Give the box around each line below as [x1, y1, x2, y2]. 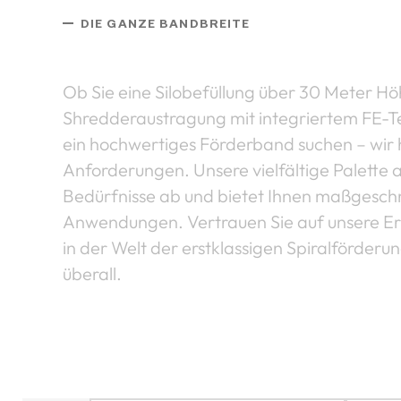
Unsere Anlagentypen [63, 38, 257, 63]
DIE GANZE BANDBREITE [81, 14, 251, 30]
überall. [63, 262, 122, 286]
